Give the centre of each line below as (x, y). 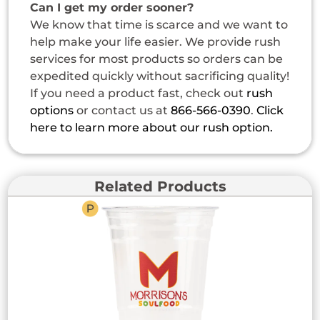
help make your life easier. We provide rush (156, 42)
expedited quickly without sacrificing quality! (160, 76)
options (52, 111)
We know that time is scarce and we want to (159, 25)
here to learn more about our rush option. (152, 128)
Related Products (160, 187)
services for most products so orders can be (157, 59)
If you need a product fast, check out (139, 94)
